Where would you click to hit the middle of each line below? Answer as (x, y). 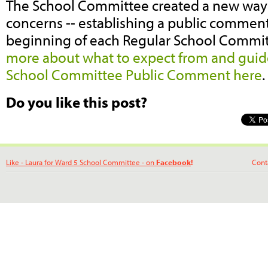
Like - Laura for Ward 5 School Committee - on (81, 162)
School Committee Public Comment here (134, 75)
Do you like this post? (77, 102)
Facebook (173, 162)
